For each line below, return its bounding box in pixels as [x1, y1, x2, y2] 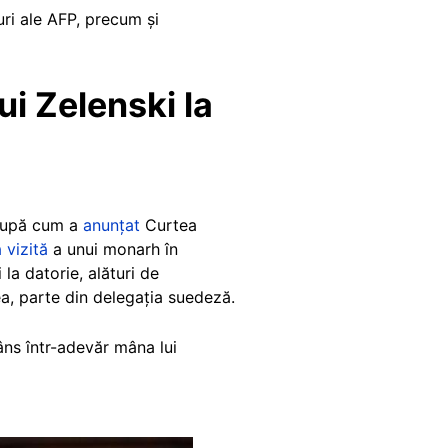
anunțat [83, 214, 140, 235]
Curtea [140, 214, 197, 235]
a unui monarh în [48, 238, 178, 259]
